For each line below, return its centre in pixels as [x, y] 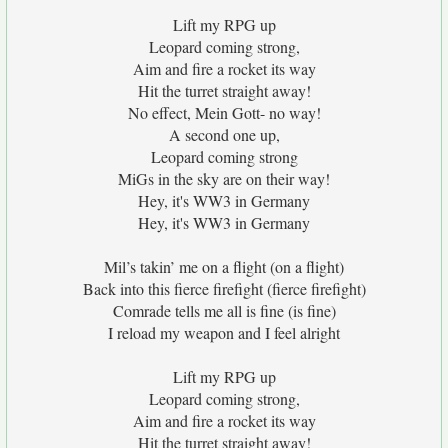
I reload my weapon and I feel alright [224, 332]
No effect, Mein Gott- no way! [224, 112]
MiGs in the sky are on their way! [224, 178]
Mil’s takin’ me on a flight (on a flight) [224, 266]
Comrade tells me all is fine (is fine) [224, 310]
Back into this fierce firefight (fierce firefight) [224, 288]
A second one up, [224, 134]
